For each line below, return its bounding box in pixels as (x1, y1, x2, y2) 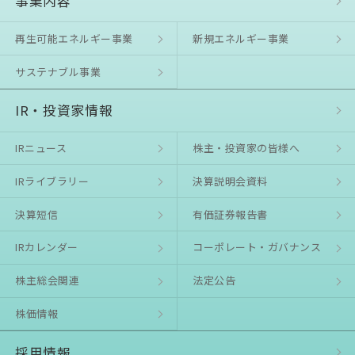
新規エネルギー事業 (193, 30, 289, 46)
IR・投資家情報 (15, 101, 113, 120)
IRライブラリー (15, 173, 90, 189)
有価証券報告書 (193, 206, 268, 222)
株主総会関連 (15, 273, 80, 288)
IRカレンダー (15, 239, 78, 255)
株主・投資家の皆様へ (193, 140, 300, 156)
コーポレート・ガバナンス (193, 239, 322, 255)
